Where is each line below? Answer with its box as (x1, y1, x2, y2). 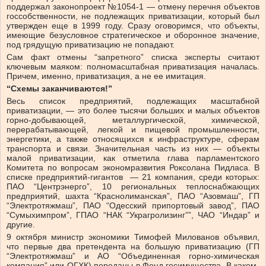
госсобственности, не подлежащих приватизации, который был (7, 11, 259, 21)
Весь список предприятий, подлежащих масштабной (7, 96, 259, 106)
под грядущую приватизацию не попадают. (7, 40, 175, 50)
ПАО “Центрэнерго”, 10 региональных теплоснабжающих (7, 182, 259, 192)
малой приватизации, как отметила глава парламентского (7, 153, 259, 163)
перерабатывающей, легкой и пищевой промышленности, (7, 125, 259, 135)
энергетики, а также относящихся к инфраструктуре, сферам (7, 134, 259, 144)
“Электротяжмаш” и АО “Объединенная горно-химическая (7, 251, 259, 261)
